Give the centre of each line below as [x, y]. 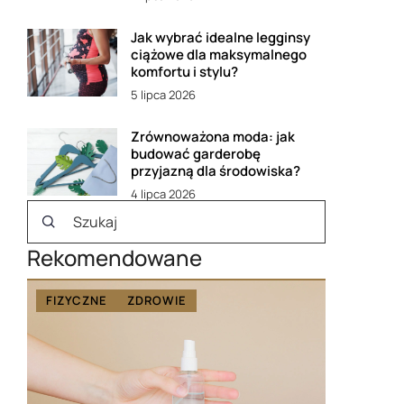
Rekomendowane [115, 257]
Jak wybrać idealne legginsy [220, 37]
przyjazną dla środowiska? [216, 171]
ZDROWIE [157, 300]
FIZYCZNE [77, 300]
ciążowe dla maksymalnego [219, 55]
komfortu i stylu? [184, 72]
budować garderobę [196, 154]
